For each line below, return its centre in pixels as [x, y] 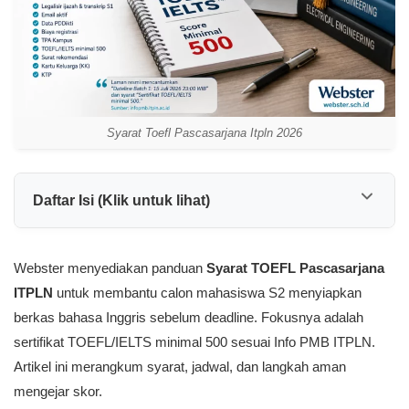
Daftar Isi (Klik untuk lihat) [121, 200]
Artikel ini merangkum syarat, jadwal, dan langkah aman [180, 367]
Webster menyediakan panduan [110, 268]
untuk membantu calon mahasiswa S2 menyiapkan [207, 293]
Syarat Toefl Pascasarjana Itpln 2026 [204, 133]
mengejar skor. [58, 391]
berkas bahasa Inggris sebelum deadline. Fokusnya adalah [189, 317]
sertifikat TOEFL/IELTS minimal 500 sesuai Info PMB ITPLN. [194, 342]
